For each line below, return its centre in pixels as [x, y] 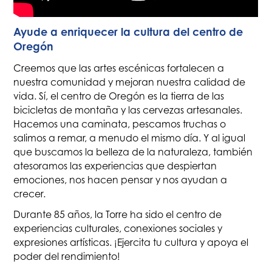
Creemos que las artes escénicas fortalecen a [119, 68]
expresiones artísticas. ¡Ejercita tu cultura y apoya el [131, 243]
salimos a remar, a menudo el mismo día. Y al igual [130, 138]
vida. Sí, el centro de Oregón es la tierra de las [119, 96]
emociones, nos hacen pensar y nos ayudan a [121, 180]
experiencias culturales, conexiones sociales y [118, 229]
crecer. [30, 194]
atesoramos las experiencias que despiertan [115, 166]
